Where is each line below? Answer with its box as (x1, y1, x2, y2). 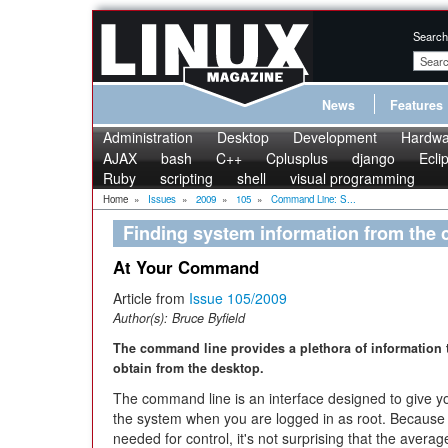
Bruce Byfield (172, 309, 245, 327)
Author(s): (113, 309, 172, 327)
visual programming (290, 168, 415, 188)
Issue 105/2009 (189, 288, 287, 308)
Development (293, 127, 377, 147)
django (352, 148, 395, 168)
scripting (160, 168, 213, 188)
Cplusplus (266, 148, 328, 168)
